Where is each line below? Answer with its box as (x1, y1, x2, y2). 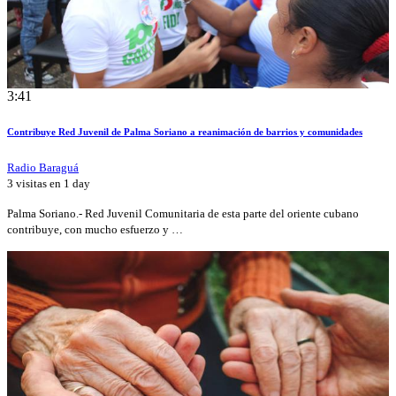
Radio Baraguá (7, 161, 79, 175)
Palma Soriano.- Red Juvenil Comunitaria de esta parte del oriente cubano (7, 207, 359, 221)
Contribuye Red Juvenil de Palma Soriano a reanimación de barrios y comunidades (7, 126, 362, 138)
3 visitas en (7, 177, 64, 191)
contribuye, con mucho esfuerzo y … (7, 223, 183, 237)
